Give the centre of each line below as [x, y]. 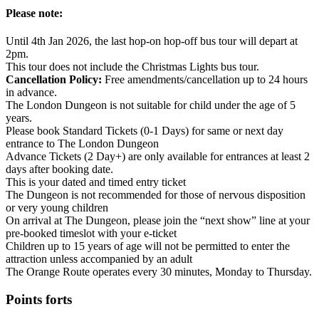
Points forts [39, 299]
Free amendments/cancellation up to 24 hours [205, 79]
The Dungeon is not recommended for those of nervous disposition [156, 194]
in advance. [31, 92]
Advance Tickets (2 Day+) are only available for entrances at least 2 [158, 156]
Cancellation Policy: [54, 79]
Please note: [34, 13]
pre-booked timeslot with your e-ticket [91, 233]
